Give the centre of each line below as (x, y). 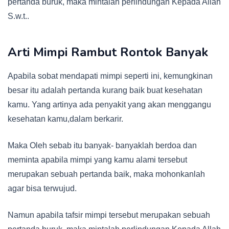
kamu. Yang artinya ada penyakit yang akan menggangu (109, 105)
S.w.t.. (18, 16)
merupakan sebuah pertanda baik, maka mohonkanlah (106, 174)
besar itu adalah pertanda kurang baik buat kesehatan (105, 90)
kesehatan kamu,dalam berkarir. (65, 119)
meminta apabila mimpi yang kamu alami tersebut (97, 160)
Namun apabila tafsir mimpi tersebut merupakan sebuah (109, 215)
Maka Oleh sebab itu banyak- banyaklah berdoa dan (102, 146)
